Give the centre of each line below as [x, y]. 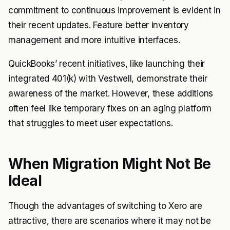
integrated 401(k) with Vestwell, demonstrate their [108, 79]
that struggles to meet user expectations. [91, 123]
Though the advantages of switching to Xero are [105, 206]
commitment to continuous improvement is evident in [114, 10]
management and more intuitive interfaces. [94, 40]
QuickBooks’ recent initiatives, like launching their [107, 64]
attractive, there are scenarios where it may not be [110, 221]
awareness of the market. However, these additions [111, 93]
